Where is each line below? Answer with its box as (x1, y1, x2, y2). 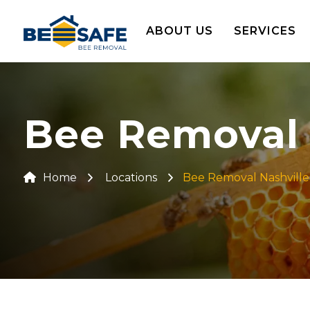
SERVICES (233, 24, 296, 37)
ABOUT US (145, 24, 213, 37)
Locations (105, 171, 157, 184)
